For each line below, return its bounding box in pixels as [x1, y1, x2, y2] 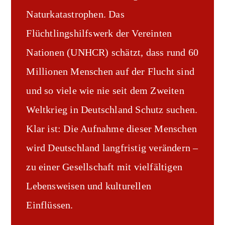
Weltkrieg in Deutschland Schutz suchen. [26, 104, 198, 115]
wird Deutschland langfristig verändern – [26, 142, 198, 153]
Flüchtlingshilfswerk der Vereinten [26, 28, 172, 39]
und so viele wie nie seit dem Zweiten [26, 85, 184, 96]
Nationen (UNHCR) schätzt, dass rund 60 [26, 47, 199, 58]
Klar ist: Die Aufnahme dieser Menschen [26, 123, 197, 134]
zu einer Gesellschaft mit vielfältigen [26, 161, 183, 172]
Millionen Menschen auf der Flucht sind [26, 66, 195, 77]
